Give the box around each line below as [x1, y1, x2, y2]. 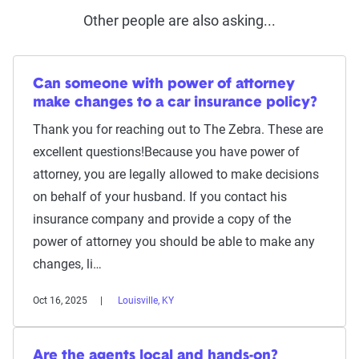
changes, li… [33, 256, 102, 272]
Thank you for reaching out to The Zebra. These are [33, 121, 323, 137]
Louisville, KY [118, 294, 174, 306]
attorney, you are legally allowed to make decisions [33, 166, 319, 182]
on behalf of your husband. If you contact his [33, 188, 287, 204]
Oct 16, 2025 [33, 294, 87, 306]
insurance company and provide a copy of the [33, 211, 291, 227]
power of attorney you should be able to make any [33, 233, 315, 249]
